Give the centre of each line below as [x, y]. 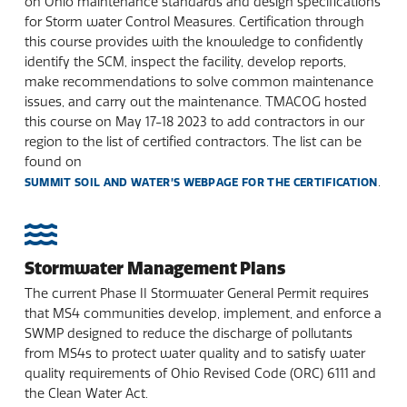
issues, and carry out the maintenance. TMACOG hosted [195, 102]
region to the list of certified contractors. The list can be [193, 142]
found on [53, 162]
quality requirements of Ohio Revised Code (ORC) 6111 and [200, 374]
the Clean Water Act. [86, 394]
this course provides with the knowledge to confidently [194, 42]
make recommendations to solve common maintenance [199, 82]
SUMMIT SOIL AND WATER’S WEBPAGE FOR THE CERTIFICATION [201, 183]
